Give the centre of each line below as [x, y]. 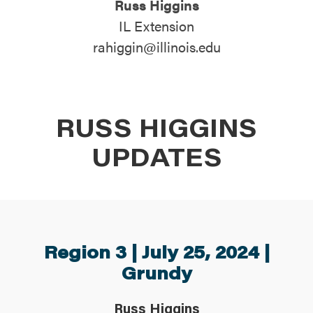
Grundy [156, 272]
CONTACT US [73, 54]
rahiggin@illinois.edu [156, 46]
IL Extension [156, 25]
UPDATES [156, 156]
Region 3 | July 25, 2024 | [156, 252]
